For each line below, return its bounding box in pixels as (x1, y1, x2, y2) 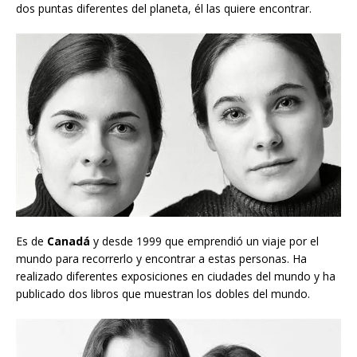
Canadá (47, 233, 90, 249)
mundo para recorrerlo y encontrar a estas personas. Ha (16, 250, 307, 266)
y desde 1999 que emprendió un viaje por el (90, 233, 319, 249)
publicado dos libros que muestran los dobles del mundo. (16, 285, 310, 301)
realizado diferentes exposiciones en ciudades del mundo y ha (16, 268, 335, 284)
